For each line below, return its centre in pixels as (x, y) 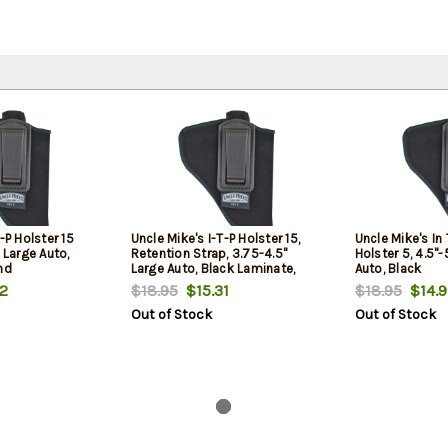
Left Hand (159, 284)
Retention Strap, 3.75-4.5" (208, 254)
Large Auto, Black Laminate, (213, 269)
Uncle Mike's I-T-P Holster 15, (215, 239)
